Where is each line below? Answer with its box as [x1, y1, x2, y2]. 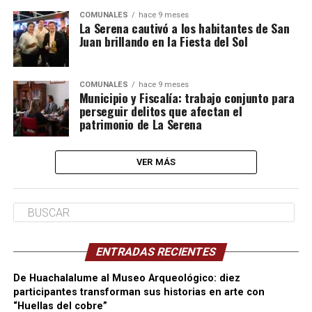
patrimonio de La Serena [79, 115, 202, 133]
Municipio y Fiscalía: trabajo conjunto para [79, 88, 295, 107]
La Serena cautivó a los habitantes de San [79, 19, 290, 37]
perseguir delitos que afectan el [79, 102, 242, 120]
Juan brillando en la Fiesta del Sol [79, 32, 248, 50]
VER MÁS [136, 157, 176, 167]
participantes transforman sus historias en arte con [13, 286, 265, 298]
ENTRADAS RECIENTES [94, 245, 218, 258]
